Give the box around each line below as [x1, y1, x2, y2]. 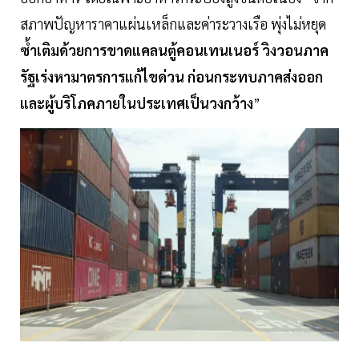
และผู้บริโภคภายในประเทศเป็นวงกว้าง [20, 94, 253, 113]
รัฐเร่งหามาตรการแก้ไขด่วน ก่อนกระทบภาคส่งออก [20, 67, 323, 87]
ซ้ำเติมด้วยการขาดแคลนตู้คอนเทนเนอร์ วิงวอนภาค [20, 41, 329, 60]
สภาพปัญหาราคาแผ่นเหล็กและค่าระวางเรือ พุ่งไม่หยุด [20, 14, 326, 34]
